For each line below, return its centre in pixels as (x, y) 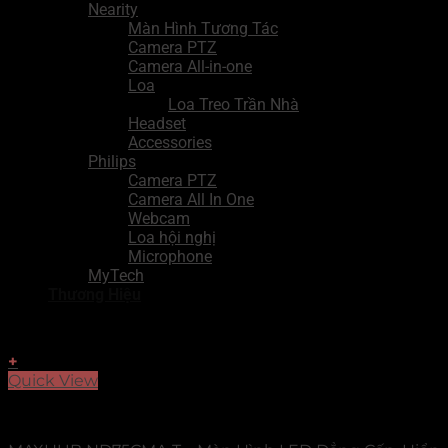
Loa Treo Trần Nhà (233, 104)
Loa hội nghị (172, 237)
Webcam (159, 218)
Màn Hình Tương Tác (203, 28)
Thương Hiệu (94, 294)
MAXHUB (45, 415)
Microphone (170, 256)
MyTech (116, 275)
